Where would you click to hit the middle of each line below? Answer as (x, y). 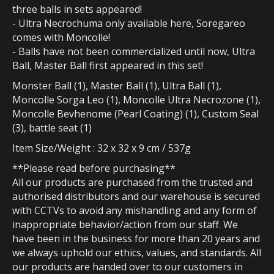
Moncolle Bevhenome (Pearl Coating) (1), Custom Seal (135, 114)
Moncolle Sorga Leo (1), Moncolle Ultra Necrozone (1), (136, 100)
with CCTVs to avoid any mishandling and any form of (135, 211)
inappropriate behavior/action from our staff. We (125, 225)
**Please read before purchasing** (94, 168)
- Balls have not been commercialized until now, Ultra (134, 52)
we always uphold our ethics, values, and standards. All (137, 253)
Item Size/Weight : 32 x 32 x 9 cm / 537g (102, 148)
